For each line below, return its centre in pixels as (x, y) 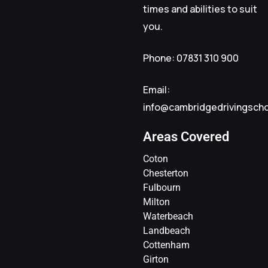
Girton (156, 259)
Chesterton (166, 173)
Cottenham (166, 245)
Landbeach (167, 230)
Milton (156, 202)
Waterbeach (168, 216)
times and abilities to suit (200, 9)
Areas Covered (186, 136)
